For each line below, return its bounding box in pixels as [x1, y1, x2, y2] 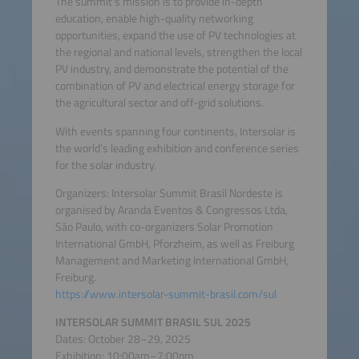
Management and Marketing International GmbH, [54, 252, 288, 270]
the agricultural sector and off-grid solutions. [54, 94, 264, 112]
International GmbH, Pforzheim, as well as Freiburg [54, 235, 294, 253]
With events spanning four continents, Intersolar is [54, 122, 296, 140]
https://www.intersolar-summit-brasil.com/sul [54, 285, 276, 304]
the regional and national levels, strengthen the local [54, 43, 302, 62]
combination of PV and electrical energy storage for [54, 77, 295, 95]
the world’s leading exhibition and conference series [54, 139, 299, 157]
